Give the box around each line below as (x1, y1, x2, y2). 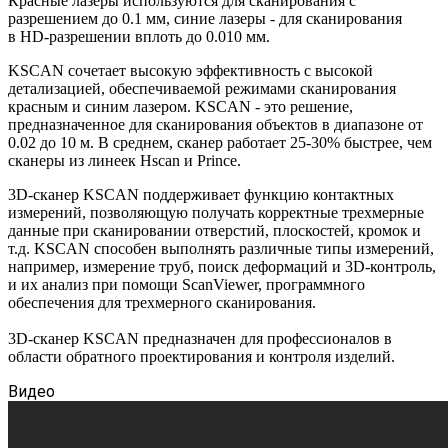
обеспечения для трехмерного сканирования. (8, 293, 316, 311)
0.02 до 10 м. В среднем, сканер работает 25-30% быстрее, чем (8, 133, 432, 151)
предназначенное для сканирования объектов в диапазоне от (8, 115, 423, 133)
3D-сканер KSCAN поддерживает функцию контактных (8, 185, 394, 203)
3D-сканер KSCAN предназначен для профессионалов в (8, 329, 392, 347)
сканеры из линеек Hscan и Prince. (8, 151, 241, 169)
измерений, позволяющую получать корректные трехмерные (8, 203, 424, 221)
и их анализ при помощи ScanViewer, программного (8, 275, 365, 293)
